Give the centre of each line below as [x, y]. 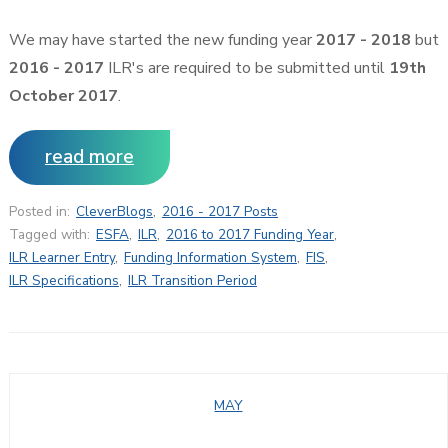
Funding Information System [210, 257]
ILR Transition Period [192, 280]
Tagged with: [49, 234]
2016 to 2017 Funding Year [249, 234]
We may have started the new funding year [160, 39]
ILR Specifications [63, 280]
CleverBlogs [114, 211]
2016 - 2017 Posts [219, 211]
